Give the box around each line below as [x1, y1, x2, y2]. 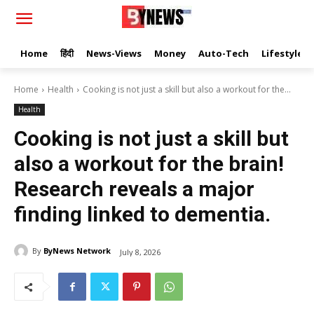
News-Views [86, 47, 142, 60]
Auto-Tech [198, 47, 249, 60]
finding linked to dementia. [14, 202, 271, 226]
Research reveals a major [14, 177, 254, 201]
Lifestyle [261, 47, 303, 60]
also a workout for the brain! [14, 151, 284, 176]
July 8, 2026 [120, 246, 161, 257]
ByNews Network [43, 245, 111, 256]
